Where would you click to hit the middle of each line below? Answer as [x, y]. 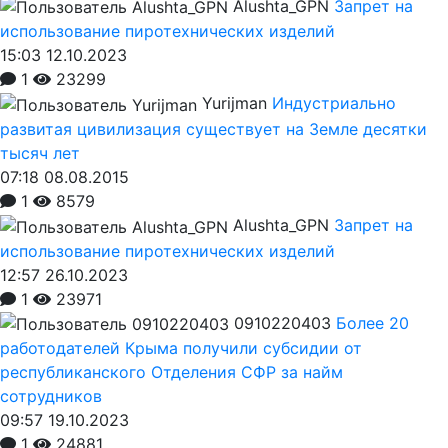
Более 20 [372, 322]
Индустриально [334, 103]
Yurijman [234, 103]
